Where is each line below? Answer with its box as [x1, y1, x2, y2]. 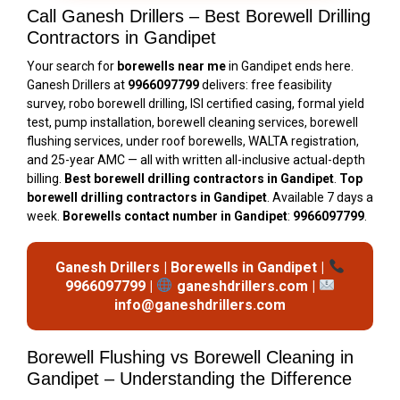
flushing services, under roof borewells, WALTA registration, [27, 133, 359, 148]
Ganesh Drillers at [27, 77, 128, 92]
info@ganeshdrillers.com [114, 296, 286, 313]
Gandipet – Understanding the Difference [27, 368, 352, 388]
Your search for [27, 58, 117, 73]
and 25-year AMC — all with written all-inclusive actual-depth [27, 152, 365, 167]
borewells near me [117, 58, 226, 73]
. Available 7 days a [267, 189, 373, 204]
